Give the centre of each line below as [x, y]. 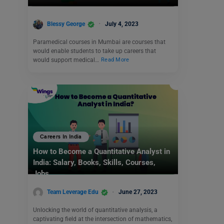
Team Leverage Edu [73, 192]
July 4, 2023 [122, 24]
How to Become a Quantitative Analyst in [101, 152]
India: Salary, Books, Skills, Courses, [94, 163]
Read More [115, 60]
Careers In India [61, 137]
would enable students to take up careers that [94, 51]
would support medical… [67, 60]
